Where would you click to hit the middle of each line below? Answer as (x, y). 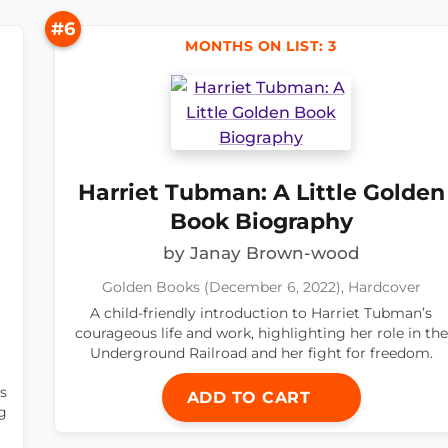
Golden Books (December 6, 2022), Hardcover (261, 287)
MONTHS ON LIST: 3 (261, 46)
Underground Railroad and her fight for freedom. (261, 353)
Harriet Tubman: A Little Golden (261, 192)
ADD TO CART (251, 398)
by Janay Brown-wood (261, 253)
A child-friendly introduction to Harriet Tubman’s (261, 313)
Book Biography (261, 221)
